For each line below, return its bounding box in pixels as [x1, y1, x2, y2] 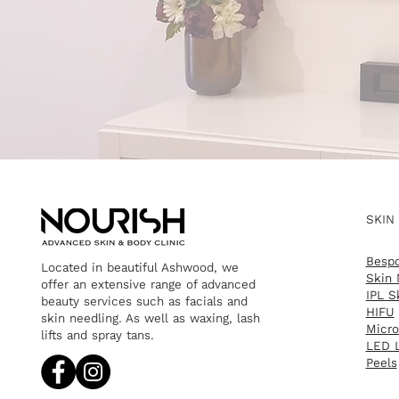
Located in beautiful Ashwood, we [40, 260, 239, 275]
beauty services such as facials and [40, 294, 248, 309]
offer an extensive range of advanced [40, 277, 256, 292]
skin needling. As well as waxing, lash [40, 311, 260, 326]
